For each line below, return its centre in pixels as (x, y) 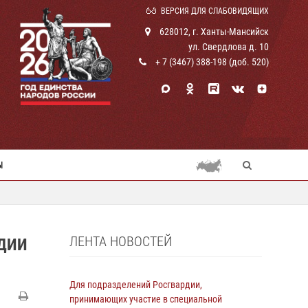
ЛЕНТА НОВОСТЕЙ (121, 241)
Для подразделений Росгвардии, (136, 285)
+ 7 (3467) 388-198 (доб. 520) (211, 62)
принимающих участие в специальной (146, 299)
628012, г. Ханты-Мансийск (213, 32)
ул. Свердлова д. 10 (229, 47)
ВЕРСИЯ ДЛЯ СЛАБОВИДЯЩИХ (215, 11)
